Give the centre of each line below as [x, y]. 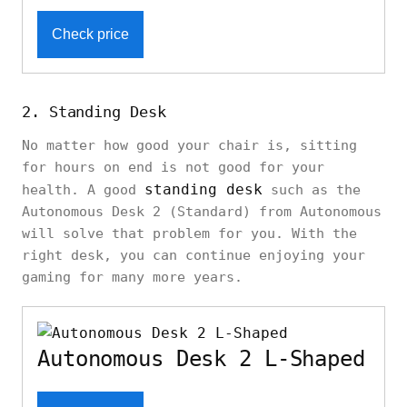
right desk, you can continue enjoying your [194, 255]
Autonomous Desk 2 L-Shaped [201, 358]
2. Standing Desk [94, 111]
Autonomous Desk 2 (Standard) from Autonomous [202, 211]
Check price [90, 34]
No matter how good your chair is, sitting [189, 145]
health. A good [83, 189]
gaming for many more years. [132, 277]
